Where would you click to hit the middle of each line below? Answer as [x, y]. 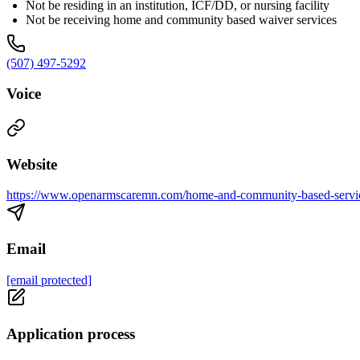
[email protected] [49, 280]
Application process [71, 333]
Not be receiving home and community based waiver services [181, 19]
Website [32, 164]
